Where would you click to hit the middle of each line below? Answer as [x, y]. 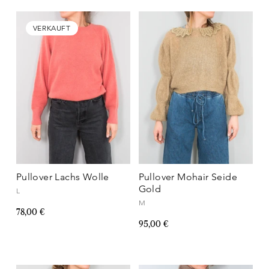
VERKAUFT [52, 28]
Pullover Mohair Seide [188, 177]
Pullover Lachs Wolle [62, 177]
